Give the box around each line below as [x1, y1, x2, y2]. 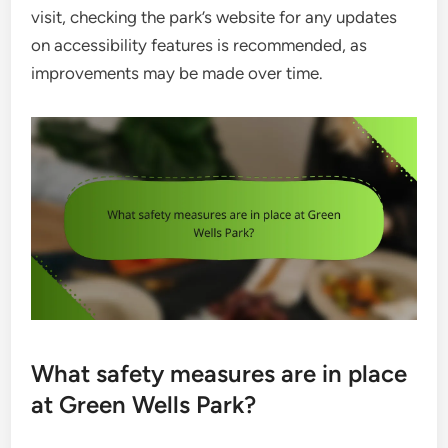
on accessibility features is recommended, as [31, 35, 368, 56]
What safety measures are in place [31, 358, 408, 388]
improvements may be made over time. [31, 63, 324, 84]
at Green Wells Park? [31, 389, 257, 419]
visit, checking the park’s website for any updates [31, 7, 398, 28]
